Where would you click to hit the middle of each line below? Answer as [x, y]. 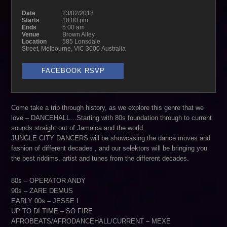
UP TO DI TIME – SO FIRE [52, 211]
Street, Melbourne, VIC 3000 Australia [75, 49]
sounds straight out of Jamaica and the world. [78, 128]
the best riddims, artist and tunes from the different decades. [100, 158]
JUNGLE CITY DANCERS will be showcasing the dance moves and [111, 138]
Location [34, 42]
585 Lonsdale [82, 42]
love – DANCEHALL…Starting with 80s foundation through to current [112, 118]
